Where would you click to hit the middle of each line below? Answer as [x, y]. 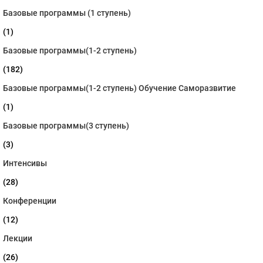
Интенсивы [25, 163]
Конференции [30, 201]
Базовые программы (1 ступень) [67, 13]
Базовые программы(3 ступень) [66, 126]
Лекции [18, 239]
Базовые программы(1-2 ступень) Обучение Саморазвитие [119, 88]
